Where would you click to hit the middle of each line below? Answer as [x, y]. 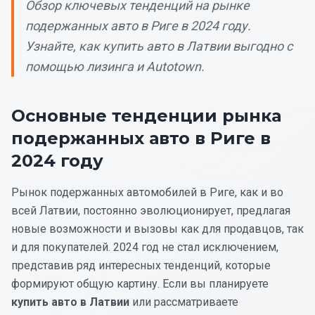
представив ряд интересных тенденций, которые [141, 265]
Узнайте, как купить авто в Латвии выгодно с [159, 46]
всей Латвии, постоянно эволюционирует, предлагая [151, 210]
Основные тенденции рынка [146, 115]
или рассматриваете [184, 302]
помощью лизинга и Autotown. [115, 66]
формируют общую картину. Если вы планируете [140, 283]
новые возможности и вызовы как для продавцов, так [157, 229]
